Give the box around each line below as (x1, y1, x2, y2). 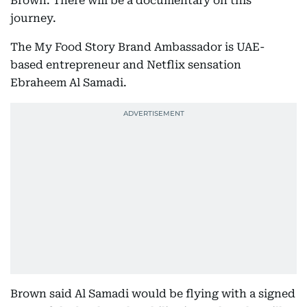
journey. (10, 12, 56, 25)
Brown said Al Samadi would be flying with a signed (10, 287, 295, 301)
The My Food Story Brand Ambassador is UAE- (10, 40, 265, 54)
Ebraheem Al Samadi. (10, 76, 127, 90)
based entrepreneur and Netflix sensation (10, 58, 241, 72)
